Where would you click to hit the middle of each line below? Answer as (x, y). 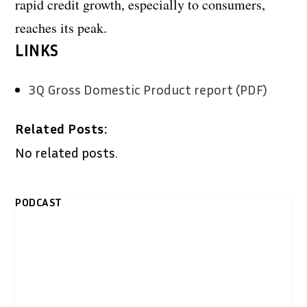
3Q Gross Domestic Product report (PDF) (148, 89)
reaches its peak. (61, 27)
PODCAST (39, 202)
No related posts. (67, 152)
